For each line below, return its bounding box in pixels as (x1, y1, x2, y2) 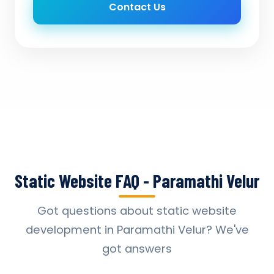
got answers (102, 241, 172, 256)
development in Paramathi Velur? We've (25, 222, 249, 237)
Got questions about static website (37, 203, 237, 218)
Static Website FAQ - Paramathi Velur (15, 169, 259, 191)
